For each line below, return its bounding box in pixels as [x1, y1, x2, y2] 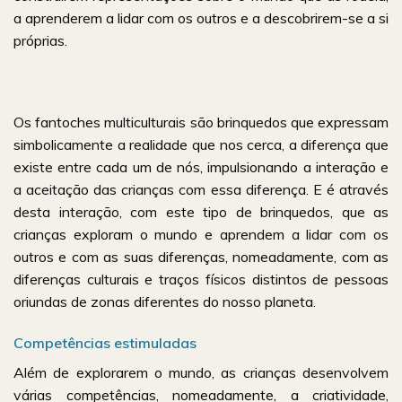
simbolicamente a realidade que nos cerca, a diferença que [13, 135, 389, 154]
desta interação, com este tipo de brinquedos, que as [13, 203, 389, 222]
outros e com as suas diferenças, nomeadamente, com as [13, 248, 389, 267]
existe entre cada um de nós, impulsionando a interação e [13, 158, 389, 177]
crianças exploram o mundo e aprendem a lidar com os [13, 225, 389, 244]
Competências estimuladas [13, 333, 197, 352]
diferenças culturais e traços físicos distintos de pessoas [13, 270, 389, 289]
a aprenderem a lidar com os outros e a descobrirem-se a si [13, 8, 389, 27]
